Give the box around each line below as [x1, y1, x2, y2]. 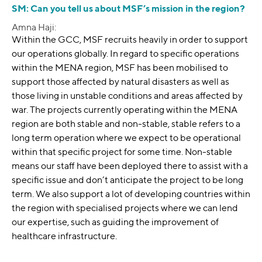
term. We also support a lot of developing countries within [12, 188, 250, 200]
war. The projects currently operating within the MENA [12, 104, 237, 116]
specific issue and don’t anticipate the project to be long [12, 174, 243, 186]
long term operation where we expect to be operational [12, 132, 241, 144]
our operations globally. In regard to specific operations [12, 48, 239, 60]
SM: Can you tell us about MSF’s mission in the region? [12, 3, 245, 15]
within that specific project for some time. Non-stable [12, 146, 232, 158]
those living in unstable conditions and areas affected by [12, 90, 243, 102]
